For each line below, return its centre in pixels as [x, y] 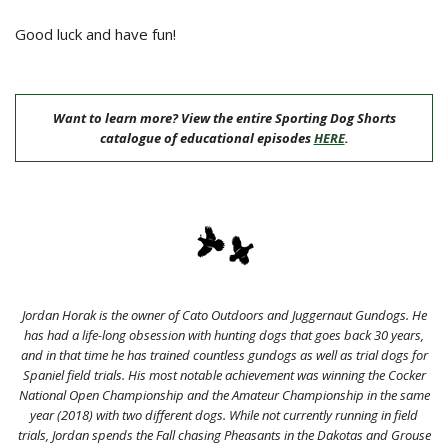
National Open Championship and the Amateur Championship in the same [224, 394]
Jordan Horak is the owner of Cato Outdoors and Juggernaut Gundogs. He [224, 314]
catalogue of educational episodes [206, 137]
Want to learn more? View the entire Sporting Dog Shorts [224, 117]
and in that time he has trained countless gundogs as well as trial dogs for [224, 354]
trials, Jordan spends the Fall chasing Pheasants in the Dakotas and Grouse [224, 434]
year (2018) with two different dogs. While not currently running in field [224, 414]
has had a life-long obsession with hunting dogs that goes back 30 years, [224, 334]
